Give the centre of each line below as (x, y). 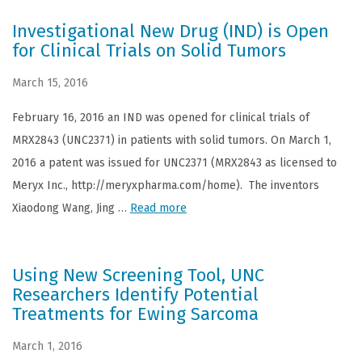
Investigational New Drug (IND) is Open (170, 31)
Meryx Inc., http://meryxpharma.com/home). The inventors (166, 185)
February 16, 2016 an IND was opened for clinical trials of (161, 118)
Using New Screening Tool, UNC (138, 275)
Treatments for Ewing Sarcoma (135, 314)
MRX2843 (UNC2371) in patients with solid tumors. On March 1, (172, 140)
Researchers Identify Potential (135, 295)
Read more (158, 208)
